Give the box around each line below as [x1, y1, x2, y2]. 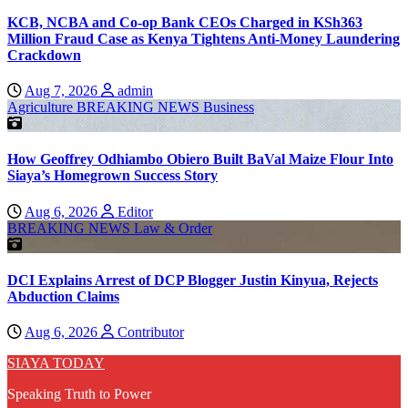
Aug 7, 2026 [25, 83, 101, 99]
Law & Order [134, 219, 212, 236]
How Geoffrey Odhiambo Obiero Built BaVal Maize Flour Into [7, 151, 393, 168]
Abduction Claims [7, 288, 119, 304]
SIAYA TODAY [7, 355, 105, 372]
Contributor [114, 324, 184, 341]
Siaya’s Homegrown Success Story [7, 168, 218, 184]
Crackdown [7, 46, 81, 63]
